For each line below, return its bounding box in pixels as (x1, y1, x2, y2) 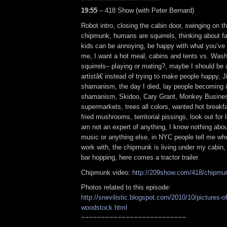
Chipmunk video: (81, 168, 132, 176)
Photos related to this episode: (81, 183, 171, 192)
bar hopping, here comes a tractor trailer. (81, 153, 200, 161)
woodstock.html (81, 204, 127, 212)
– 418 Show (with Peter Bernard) (97, 7, 194, 15)
